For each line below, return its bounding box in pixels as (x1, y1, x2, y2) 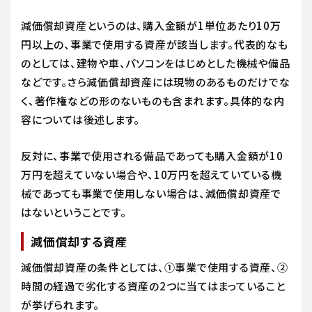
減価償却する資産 (31, 232, 127, 250)
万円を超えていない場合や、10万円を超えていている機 (21, 166, 282, 182)
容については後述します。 (21, 111, 143, 127)
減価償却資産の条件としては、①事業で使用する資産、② (21, 259, 288, 274)
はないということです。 (21, 204, 129, 219)
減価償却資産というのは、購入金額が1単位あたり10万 (21, 17, 281, 33)
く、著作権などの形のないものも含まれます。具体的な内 (21, 93, 285, 108)
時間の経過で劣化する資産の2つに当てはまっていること (21, 278, 286, 293)
